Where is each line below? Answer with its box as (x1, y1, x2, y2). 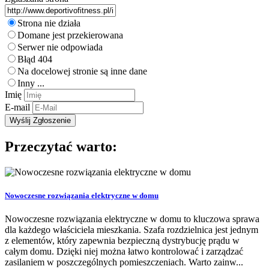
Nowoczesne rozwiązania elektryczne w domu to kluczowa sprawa (5, 214, 259, 225)
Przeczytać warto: (5, 138, 117, 154)
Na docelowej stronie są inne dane (17, 65, 147, 76)
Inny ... (17, 77, 44, 88)
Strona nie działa (17, 17, 80, 28)
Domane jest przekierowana (17, 29, 123, 40)
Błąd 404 (17, 53, 52, 64)
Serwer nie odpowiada (17, 41, 103, 52)
